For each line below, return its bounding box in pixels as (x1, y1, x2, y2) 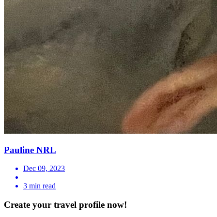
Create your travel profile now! (4, 200, 127, 210)
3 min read (23, 182, 56, 190)
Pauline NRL (4, 144, 56, 155)
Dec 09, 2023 (23, 164, 65, 173)
